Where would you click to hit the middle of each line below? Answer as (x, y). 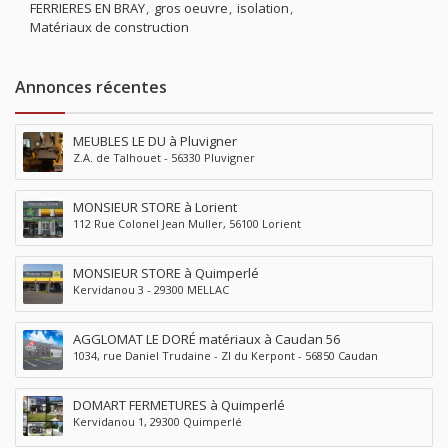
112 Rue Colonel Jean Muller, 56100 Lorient (187, 223)
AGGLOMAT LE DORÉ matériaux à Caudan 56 (206, 338)
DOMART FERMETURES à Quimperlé (179, 404)
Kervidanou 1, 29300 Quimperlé (157, 421)
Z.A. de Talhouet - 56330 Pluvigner (164, 157)
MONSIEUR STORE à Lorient (155, 206)
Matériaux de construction (109, 26)
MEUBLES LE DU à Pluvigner (155, 140)
